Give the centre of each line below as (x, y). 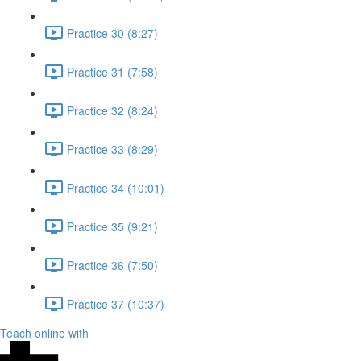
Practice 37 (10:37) (116, 303)
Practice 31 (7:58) (112, 71)
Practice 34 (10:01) (116, 187)
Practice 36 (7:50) (112, 265)
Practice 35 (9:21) (112, 226)
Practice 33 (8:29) (112, 149)
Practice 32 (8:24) (112, 110)
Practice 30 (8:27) (112, 33)
